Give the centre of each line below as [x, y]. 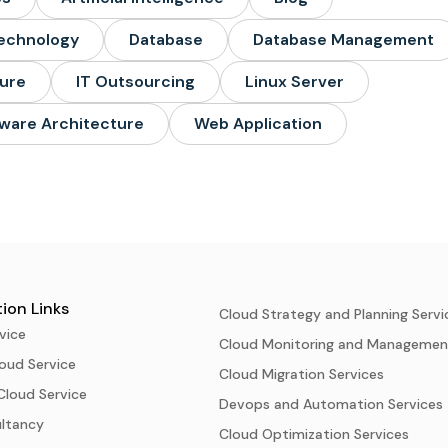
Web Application [258, 123]
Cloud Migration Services [302, 374]
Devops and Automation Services [331, 404]
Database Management [343, 39]
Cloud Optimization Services [314, 434]
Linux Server [294, 81]
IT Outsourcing [135, 81]
